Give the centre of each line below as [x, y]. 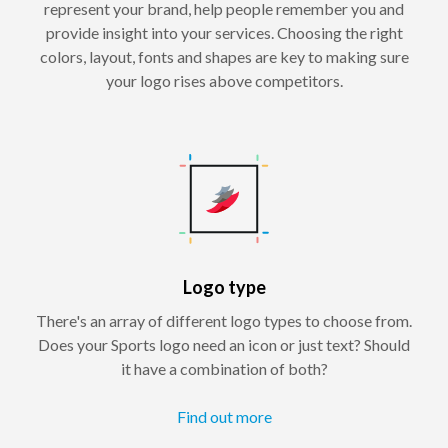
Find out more [224, 416]
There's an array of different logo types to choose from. [224, 320]
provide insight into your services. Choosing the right [224, 32]
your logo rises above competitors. [224, 80]
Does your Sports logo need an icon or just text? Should [224, 344]
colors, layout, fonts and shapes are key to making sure [224, 56]
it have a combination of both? [224, 368]
